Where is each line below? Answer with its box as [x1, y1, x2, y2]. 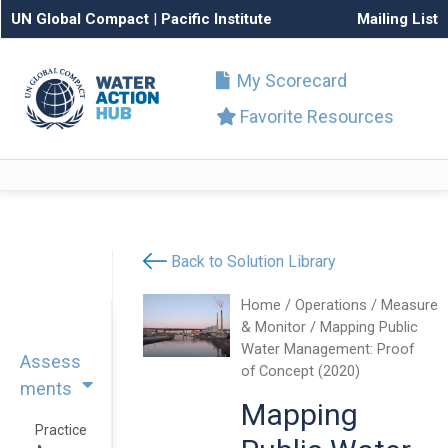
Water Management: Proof [241, 340, 415, 358]
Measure [381, 296, 439, 314]
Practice [35, 422, 87, 438]
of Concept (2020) [241, 362, 361, 380]
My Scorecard [233, 70, 347, 91]
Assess [20, 351, 81, 372]
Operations [295, 296, 368, 314]
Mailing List [357, 10, 438, 28]
